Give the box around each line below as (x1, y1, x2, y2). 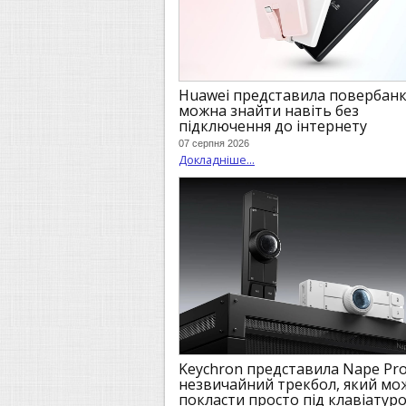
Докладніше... (179, 151, 255, 169)
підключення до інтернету (179, 115, 367, 136)
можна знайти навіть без (179, 100, 359, 121)
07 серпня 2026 (179, 138, 249, 150)
